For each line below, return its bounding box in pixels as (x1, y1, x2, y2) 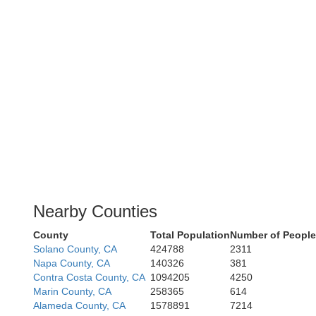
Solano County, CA (33, 243, 117, 255)
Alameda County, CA (33, 300, 126, 311)
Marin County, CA (33, 286, 111, 297)
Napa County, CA (33, 257, 110, 269)
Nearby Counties (33, 202, 157, 221)
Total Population (150, 229, 230, 241)
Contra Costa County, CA (33, 272, 145, 283)
